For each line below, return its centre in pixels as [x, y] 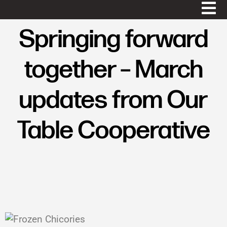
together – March [113, 70]
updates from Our [113, 100]
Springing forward [113, 40]
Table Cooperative [113, 131]
